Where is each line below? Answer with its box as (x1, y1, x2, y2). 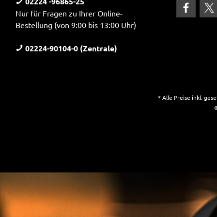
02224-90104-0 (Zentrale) (23, 43, 117, 53)
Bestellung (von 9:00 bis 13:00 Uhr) (15, 20, 136, 30)
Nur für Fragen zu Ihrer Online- (15, 8, 123, 18)
